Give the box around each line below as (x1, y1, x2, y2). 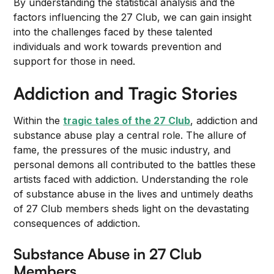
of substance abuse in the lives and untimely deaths (13, 188, 254, 200)
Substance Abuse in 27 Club (13, 245, 202, 263)
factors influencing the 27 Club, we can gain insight (13, 11, 252, 23)
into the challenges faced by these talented (13, 26, 213, 38)
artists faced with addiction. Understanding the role (13, 173, 249, 185)
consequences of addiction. (13, 217, 141, 229)
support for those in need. (13, 55, 136, 67)
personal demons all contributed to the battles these (13, 158, 256, 171)
